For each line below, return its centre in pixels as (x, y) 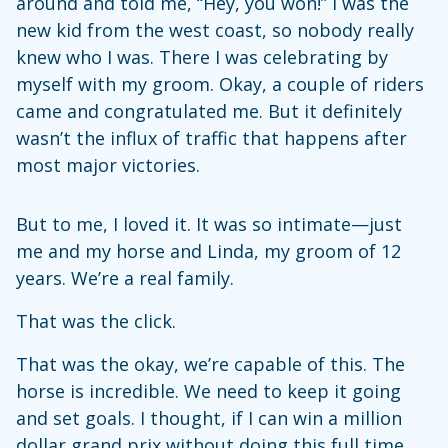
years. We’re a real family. (125, 278)
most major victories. (108, 165)
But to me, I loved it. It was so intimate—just (209, 224)
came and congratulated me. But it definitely (209, 111)
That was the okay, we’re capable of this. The (210, 364)
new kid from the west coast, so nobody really (215, 30)
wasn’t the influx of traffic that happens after (211, 138)
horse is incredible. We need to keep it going (208, 391)
